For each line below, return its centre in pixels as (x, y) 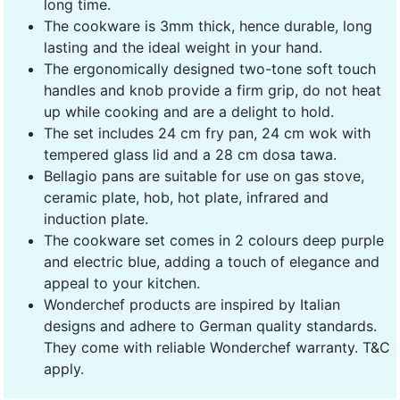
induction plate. (96, 218)
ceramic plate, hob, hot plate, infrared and (186, 197)
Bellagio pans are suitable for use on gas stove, (204, 175)
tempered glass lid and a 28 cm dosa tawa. (190, 154)
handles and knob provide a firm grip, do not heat (212, 90)
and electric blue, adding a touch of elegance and (212, 261)
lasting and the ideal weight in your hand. (183, 47)
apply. (64, 368)
